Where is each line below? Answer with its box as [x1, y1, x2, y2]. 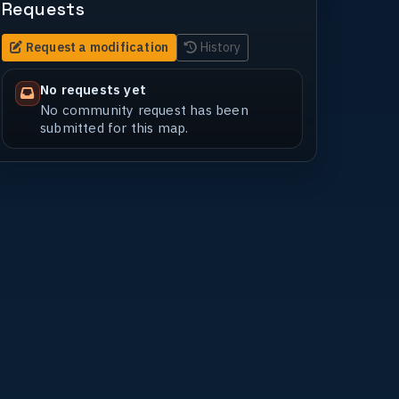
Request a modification [25, 38, 169, 55]
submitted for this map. [39, 118, 189, 136]
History [200, 38, 241, 55]
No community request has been [39, 100, 248, 118]
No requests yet [39, 79, 146, 98]
